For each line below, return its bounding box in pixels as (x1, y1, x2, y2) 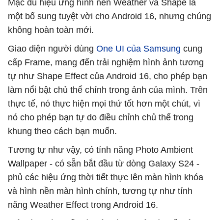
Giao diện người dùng (8, 44, 96, 54)
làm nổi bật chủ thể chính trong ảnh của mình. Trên (8, 85, 208, 95)
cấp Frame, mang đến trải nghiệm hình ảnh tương (8, 57, 204, 68)
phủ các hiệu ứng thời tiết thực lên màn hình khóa (8, 172, 203, 183)
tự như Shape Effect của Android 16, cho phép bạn (8, 71, 207, 82)
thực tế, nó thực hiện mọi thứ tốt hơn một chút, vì (8, 99, 200, 109)
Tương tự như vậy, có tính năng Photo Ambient (8, 145, 193, 155)
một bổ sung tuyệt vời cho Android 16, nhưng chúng (8, 11, 211, 22)
